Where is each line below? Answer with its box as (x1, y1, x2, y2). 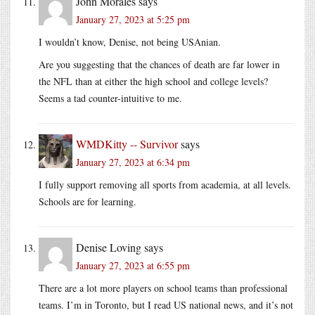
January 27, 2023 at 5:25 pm (76, 12, 190, 26)
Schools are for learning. (39, 194, 136, 208)
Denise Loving (76, 239, 141, 255)
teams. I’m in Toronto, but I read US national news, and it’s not (39, 297, 293, 311)
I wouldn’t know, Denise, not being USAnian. (39, 34, 221, 49)
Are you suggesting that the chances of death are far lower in (39, 57, 280, 71)
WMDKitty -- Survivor (76, 136, 178, 151)
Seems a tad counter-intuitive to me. (39, 91, 182, 105)
